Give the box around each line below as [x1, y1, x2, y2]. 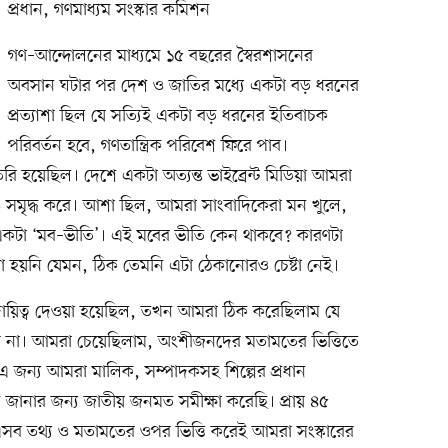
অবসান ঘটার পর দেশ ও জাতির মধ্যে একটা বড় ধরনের [7, 73, 359, 98]
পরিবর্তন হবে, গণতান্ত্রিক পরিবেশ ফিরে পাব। [7, 133, 288, 158]
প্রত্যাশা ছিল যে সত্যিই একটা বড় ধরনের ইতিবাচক [7, 103, 328, 128]
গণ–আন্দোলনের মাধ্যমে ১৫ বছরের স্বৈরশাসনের [7, 43, 313, 68]
